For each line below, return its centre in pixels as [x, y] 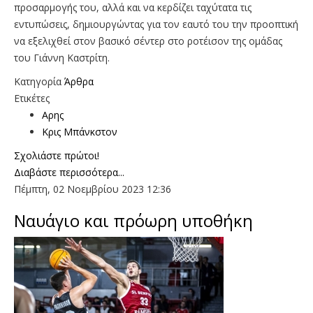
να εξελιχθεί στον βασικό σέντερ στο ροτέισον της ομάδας [148, 41]
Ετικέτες [32, 98]
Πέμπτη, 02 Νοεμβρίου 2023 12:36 [93, 189]
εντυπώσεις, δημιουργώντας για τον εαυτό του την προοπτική [156, 24]
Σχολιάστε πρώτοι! [57, 155]
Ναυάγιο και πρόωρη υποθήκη [133, 220]
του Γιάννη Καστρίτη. [62, 57]
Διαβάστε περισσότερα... [69, 172]
